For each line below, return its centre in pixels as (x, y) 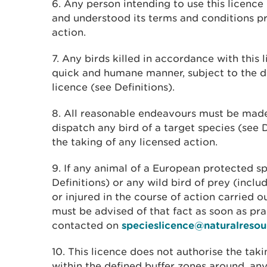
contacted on (87, 225)
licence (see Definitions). (113, 87)
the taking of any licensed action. (135, 142)
